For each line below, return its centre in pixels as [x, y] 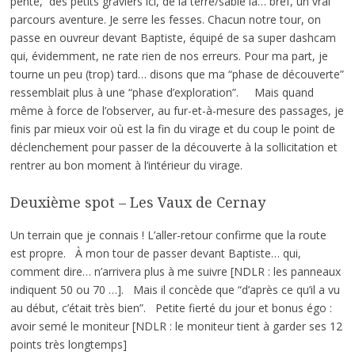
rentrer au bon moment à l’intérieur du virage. [128, 165]
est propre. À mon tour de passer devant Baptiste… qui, [155, 254]
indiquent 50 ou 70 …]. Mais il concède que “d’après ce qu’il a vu [175, 290]
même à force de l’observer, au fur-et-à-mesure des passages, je [177, 110]
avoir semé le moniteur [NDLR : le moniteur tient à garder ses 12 [176, 326]
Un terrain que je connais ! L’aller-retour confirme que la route [168, 235]
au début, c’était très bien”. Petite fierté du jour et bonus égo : [171, 308]
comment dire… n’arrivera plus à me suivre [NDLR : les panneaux [175, 272]
